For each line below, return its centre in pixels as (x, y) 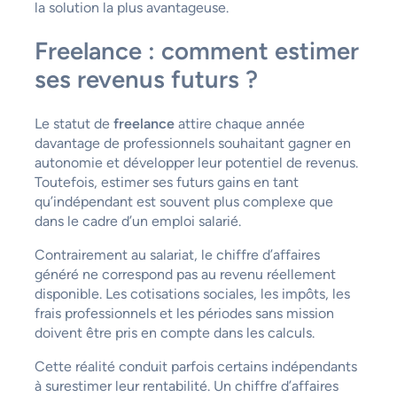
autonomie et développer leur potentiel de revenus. (196, 163)
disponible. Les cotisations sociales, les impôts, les (192, 294)
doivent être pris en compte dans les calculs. (174, 333)
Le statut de (74, 124)
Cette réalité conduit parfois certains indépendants (195, 367)
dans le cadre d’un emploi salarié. (137, 222)
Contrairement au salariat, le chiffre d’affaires (177, 255)
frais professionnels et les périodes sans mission (184, 314)
